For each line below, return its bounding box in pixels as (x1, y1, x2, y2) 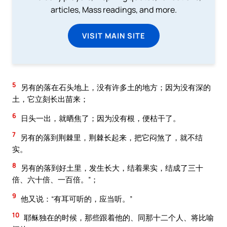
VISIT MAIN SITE (82, 30, 145, 41)
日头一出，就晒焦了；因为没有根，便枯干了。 (19, 113, 180, 124)
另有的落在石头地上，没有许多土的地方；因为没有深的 (19, 82, 211, 93)
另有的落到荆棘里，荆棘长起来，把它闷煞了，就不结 (19, 132, 203, 142)
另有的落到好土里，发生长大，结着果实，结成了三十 (19, 163, 203, 173)
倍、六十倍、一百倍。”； (12, 174, 98, 185)
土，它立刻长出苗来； (12, 94, 88, 104)
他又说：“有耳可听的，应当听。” (19, 193, 132, 204)
